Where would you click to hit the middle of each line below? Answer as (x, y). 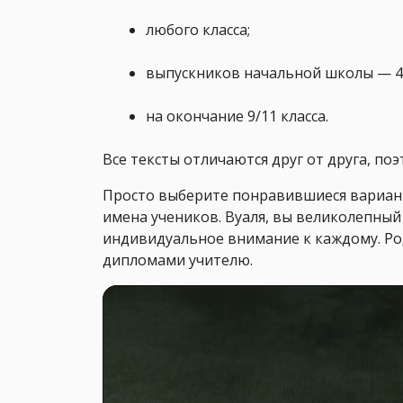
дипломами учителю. (178, 260)
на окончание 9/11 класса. (237, 116)
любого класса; (198, 30)
